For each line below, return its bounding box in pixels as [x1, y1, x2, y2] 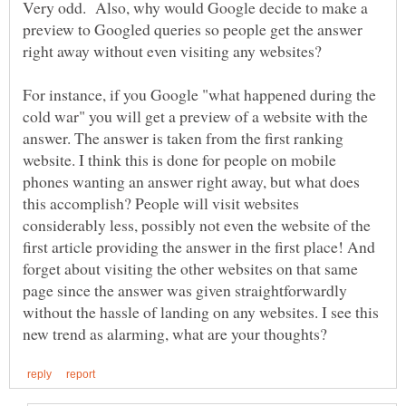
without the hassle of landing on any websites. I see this [23, 301, 379, 324]
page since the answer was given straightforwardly [23, 279, 347, 302]
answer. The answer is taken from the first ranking [23, 127, 343, 150]
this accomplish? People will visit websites [23, 192, 299, 215]
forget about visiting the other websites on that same [23, 257, 358, 280]
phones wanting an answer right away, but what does [23, 170, 360, 193]
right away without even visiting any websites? [23, 40, 322, 63]
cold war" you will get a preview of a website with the [23, 105, 368, 128]
